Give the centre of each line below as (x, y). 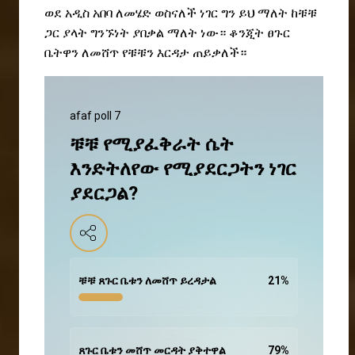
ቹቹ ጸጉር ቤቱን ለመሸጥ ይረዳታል (147, 281)
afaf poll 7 (95, 116)
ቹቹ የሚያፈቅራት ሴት (152, 145)
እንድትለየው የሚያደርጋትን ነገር (183, 169)
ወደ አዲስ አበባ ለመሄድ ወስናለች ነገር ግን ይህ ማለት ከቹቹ (181, 13)
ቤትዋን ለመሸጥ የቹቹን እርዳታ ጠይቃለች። (145, 53)
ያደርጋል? (104, 194)
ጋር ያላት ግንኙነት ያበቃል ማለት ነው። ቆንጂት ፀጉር (167, 33)
